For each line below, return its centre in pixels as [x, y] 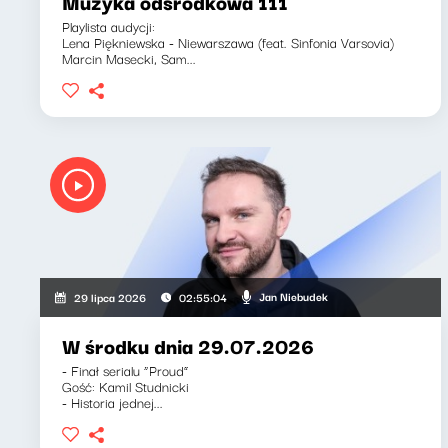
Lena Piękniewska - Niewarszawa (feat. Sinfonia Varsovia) [228, 41]
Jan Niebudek [293, 296]
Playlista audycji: [108, 25]
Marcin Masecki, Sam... [129, 57]
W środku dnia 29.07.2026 [188, 345]
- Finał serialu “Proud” [125, 369]
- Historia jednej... [112, 401]
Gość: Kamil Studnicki [125, 385]
